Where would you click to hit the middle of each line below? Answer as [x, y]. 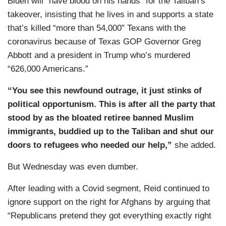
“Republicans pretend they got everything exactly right [109, 216]
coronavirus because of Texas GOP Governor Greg [104, 42]
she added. [194, 145]
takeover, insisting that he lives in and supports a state [110, 15]
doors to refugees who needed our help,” [90, 145]
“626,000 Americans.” [48, 69]
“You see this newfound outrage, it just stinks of [105, 91]
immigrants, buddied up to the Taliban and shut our [111, 132]
